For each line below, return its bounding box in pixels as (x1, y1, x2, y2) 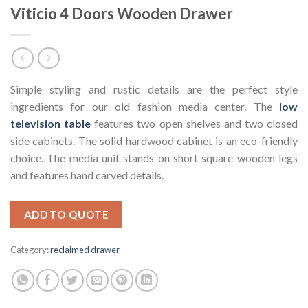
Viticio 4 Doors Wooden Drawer (10, 4, 233, 23)
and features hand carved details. (10, 168, 164, 181)
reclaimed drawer (50, 244, 120, 256)
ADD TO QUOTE (23, 208, 109, 221)
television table (10, 116, 91, 130)
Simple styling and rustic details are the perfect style (10, 82, 298, 96)
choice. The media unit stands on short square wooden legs (10, 151, 298, 164)
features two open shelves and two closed (91, 116, 298, 130)
